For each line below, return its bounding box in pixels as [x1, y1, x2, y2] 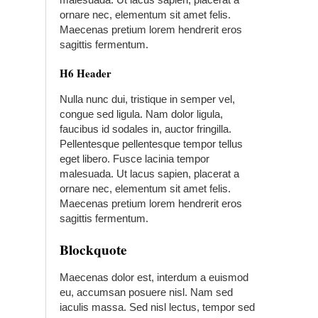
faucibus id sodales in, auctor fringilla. [60, 123, 231, 135]
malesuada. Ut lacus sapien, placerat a [60, 168, 239, 180]
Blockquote [60, 239, 127, 260]
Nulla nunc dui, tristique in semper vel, [60, 93, 235, 105]
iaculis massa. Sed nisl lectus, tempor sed [60, 301, 255, 313]
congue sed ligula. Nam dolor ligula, [60, 108, 223, 120]
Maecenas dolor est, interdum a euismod [60, 271, 248, 283]
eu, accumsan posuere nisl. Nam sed [60, 286, 233, 298]
